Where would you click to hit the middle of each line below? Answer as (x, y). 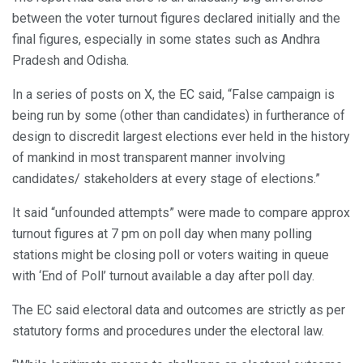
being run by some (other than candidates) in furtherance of (179, 115)
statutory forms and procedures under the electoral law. (168, 331)
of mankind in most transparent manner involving (149, 157)
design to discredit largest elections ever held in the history (181, 136)
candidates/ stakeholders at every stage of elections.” (166, 178)
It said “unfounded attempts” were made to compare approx (181, 212)
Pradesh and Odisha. (70, 60)
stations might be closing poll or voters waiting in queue (171, 254)
